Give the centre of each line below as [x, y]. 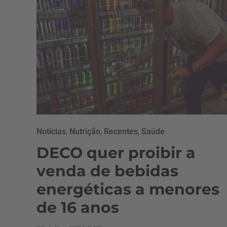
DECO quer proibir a [116, 153]
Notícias [51, 131]
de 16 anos [78, 207]
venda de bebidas [107, 171]
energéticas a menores [128, 189]
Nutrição [85, 131]
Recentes [121, 131]
